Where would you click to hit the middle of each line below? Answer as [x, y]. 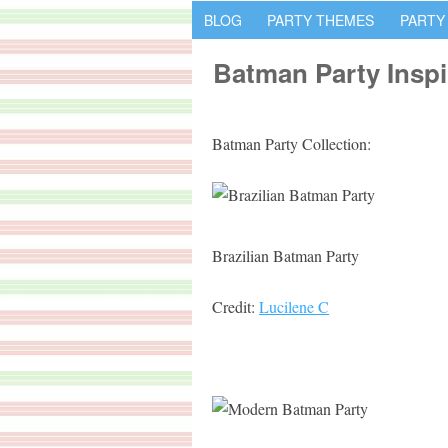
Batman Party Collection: [291, 143]
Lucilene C [294, 306]
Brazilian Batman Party [285, 255]
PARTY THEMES [320, 20]
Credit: [235, 306]
